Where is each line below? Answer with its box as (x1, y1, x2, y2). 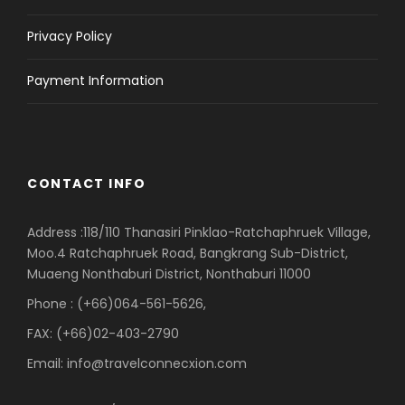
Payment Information (27, 71, 164, 90)
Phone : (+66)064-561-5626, (27, 295, 206, 314)
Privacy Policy (27, 27, 112, 46)
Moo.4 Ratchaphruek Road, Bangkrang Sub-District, (27, 244, 348, 263)
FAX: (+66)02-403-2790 (27, 325, 179, 344)
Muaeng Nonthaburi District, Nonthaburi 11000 (27, 265, 311, 284)
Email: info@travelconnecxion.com (27, 354, 247, 373)
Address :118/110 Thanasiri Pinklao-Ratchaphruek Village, (27, 223, 371, 242)
